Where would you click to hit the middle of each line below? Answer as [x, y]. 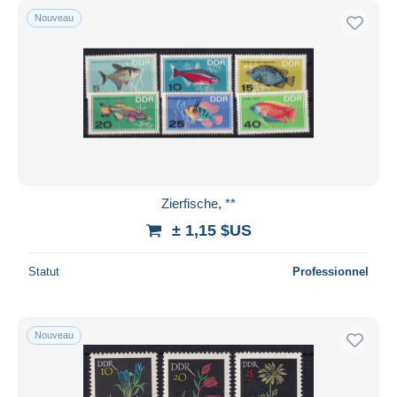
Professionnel [331, 271]
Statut [44, 271]
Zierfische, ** [198, 203]
